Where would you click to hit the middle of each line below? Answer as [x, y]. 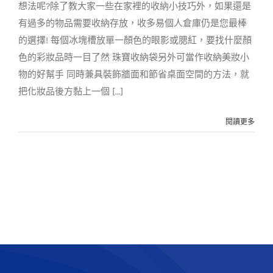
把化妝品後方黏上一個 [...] [71, 91]
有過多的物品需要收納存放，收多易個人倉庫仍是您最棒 [133, 23]
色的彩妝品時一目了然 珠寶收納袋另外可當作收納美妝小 [134, 57]
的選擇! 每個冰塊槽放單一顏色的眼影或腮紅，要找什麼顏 [135, 40]
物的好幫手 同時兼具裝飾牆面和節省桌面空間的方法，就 [134, 74]
